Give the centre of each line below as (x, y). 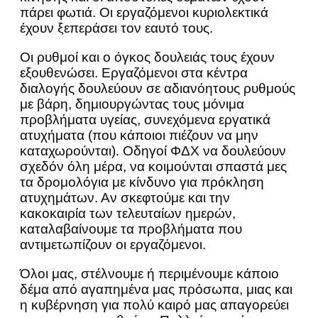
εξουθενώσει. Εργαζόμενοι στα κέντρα (134, 73)
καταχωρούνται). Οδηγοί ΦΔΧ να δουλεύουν (153, 151)
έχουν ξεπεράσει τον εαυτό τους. (116, 28)
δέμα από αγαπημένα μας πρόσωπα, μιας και (156, 290)
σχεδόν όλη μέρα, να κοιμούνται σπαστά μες (153, 167)
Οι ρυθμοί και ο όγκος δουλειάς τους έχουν (147, 57)
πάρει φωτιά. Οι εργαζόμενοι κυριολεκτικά (144, 13)
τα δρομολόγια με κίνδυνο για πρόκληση (142, 182)
